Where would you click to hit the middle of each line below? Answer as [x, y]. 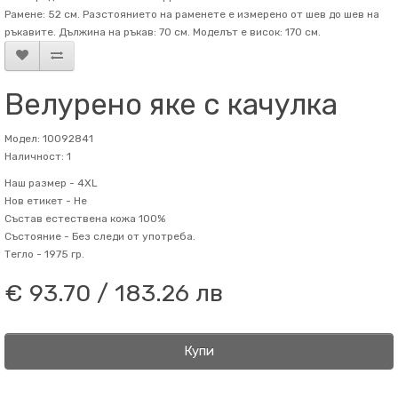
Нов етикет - [38, 201]
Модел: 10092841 [49, 139]
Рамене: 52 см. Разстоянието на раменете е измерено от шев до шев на [192, 14]
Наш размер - [40, 183]
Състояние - [37, 236]
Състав [24, 219]
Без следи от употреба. [132, 236]
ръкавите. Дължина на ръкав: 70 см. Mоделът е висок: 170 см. [163, 32]
